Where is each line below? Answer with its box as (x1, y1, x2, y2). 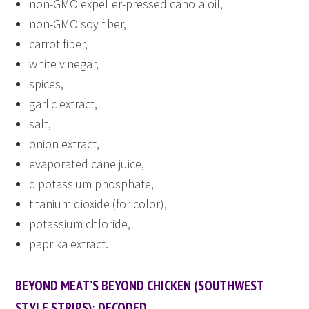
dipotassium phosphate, (29, 176, 154, 192)
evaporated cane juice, (29, 156, 145, 172)
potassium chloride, (29, 216, 131, 232)
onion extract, (29, 136, 100, 152)
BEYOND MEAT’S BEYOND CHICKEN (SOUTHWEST (15, 277, 264, 295)
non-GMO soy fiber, (29, 16, 127, 32)
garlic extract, (29, 96, 98, 112)
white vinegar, (29, 56, 99, 72)
